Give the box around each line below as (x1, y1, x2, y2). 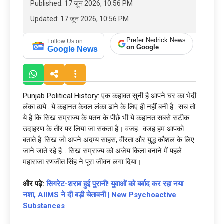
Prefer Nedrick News (126, 36, 186, 44)
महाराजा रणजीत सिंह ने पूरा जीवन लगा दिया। (23, 157, 141, 166)
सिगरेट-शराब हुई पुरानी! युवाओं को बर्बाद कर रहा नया (44, 179, 183, 189)
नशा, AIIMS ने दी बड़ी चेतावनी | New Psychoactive (23, 190, 176, 200)
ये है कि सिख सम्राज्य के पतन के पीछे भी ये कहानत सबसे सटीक (23, 113, 189, 122)
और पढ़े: (23, 179, 44, 189)
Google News (47, 44, 98, 53)
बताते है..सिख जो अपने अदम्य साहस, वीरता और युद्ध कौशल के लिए (23, 135, 194, 144)
